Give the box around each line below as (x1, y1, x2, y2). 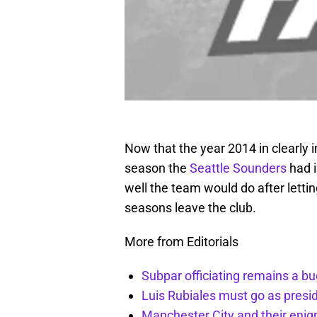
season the (125, 161, 190, 176)
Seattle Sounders (190, 161, 287, 176)
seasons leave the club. (125, 200, 256, 216)
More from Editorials (125, 234, 238, 250)
